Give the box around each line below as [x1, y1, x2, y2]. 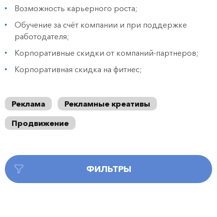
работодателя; [15, 31, 69, 41]
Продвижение [12, 118, 69, 128]
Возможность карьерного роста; [15, 3, 138, 13]
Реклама [12, 99, 45, 108]
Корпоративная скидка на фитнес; [15, 64, 142, 74]
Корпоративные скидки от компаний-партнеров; [15, 48, 199, 58]
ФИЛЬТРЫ [86, 164, 131, 174]
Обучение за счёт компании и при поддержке [15, 20, 187, 30]
